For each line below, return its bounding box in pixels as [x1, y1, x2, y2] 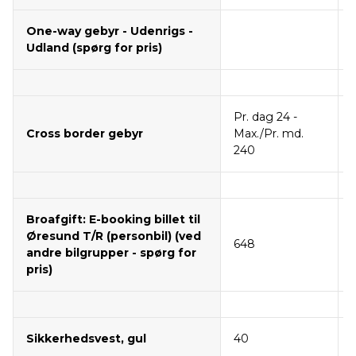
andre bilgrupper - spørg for [26, 246, 196, 261]
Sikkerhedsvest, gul [26, 331, 146, 346]
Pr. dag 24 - [234, 110, 297, 125]
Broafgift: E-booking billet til [26, 212, 200, 227]
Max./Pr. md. [234, 126, 304, 141]
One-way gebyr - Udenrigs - [26, 24, 193, 39]
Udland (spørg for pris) [26, 41, 162, 56]
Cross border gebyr [26, 126, 143, 141]
